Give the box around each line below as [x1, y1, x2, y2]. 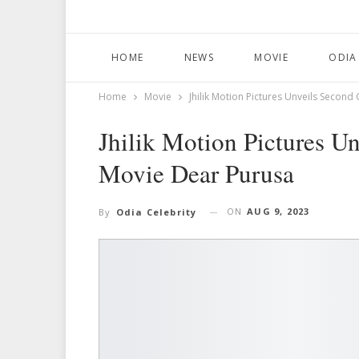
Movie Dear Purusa [99, 156, 294, 191]
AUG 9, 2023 [247, 205, 310, 218]
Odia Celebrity [115, 206, 197, 219]
